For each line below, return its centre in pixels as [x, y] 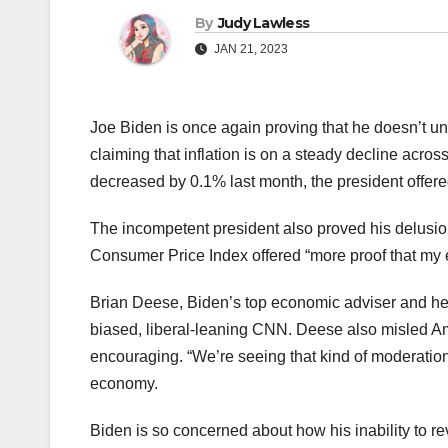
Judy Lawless [263, 23]
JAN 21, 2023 [249, 49]
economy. [124, 384]
